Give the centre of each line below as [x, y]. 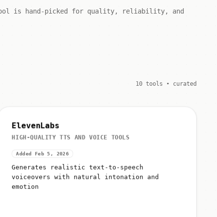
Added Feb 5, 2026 [43, 152]
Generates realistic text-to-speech [78, 165]
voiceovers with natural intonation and [85, 175]
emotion [25, 185]
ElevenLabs [36, 124]
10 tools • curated [166, 84]
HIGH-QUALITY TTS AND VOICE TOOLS [71, 135]
